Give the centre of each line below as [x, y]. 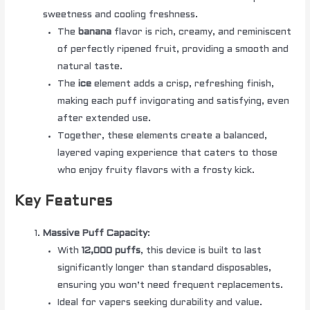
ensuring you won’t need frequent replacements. [170, 286]
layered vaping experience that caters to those [167, 153]
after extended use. [104, 118]
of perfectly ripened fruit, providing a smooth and [173, 49]
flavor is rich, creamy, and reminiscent [201, 32]
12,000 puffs [111, 251]
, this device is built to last [201, 251]
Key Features [64, 202]
